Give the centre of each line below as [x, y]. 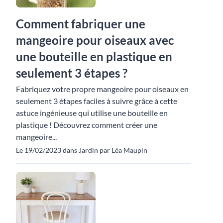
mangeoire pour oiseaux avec [95, 40]
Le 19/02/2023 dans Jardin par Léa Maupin [82, 150]
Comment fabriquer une [81, 23]
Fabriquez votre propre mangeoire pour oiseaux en [102, 89]
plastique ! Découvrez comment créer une [87, 124]
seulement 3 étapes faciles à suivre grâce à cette [97, 101]
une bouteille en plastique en [94, 56]
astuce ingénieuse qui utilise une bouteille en [92, 112]
